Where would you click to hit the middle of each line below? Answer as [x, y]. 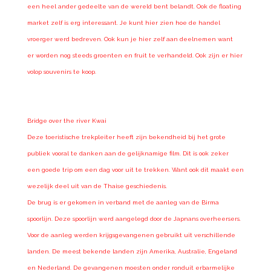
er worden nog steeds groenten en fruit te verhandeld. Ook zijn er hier [135, 55]
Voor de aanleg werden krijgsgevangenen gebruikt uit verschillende [131, 235]
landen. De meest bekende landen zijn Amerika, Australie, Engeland [132, 251]
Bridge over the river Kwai [67, 120]
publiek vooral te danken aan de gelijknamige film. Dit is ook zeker [129, 153]
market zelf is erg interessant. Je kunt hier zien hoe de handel [123, 22]
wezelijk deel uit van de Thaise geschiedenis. [97, 186]
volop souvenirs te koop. [61, 71]
